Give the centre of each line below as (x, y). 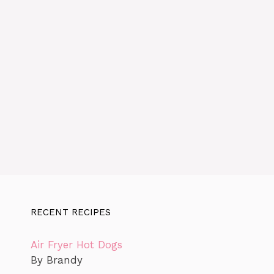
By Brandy (57, 260)
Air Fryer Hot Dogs (76, 244)
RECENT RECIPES (71, 212)
